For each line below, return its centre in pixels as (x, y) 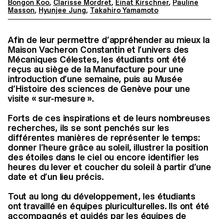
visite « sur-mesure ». (51, 99)
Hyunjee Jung (62, 10)
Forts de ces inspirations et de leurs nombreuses (109, 118)
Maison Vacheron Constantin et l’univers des (99, 50)
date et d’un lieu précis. (56, 177)
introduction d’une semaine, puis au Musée (95, 79)
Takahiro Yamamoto (124, 10)
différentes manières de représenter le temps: (104, 138)
